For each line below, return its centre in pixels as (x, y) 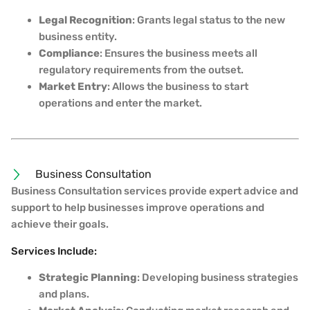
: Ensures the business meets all (179, 54)
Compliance (69, 54)
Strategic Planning (88, 278)
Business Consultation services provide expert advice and (155, 191)
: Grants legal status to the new (209, 20)
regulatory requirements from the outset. (141, 70)
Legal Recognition (85, 20)
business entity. (78, 37)
